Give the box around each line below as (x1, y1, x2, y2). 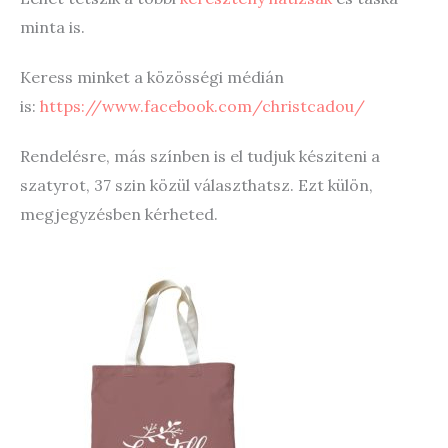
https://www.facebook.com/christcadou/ (40, 96, 365, 117)
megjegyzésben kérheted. (20, 204, 218, 225)
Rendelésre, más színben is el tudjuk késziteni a (20, 146, 380, 167)
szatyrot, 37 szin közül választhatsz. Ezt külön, (20, 175, 373, 196)
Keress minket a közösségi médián (20, 67, 284, 88)
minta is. (20, 16, 85, 37)
